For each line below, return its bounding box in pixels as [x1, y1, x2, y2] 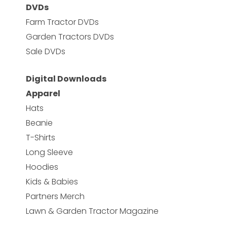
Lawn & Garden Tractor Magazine [25, 205, 159, 217]
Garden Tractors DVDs [25, 30, 114, 43]
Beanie [25, 117, 53, 129]
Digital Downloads [25, 72, 106, 85]
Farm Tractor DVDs [25, 16, 99, 28]
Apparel [25, 87, 60, 99]
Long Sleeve [25, 146, 73, 158]
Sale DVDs [25, 45, 65, 57]
